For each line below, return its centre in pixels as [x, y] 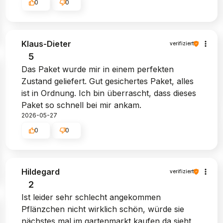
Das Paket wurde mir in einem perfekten [97, 69]
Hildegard [40, 171]
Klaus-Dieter [46, 44]
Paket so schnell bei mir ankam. [81, 105]
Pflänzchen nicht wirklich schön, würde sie [103, 209]
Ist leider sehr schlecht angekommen [91, 197]
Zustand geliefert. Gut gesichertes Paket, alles [107, 81]
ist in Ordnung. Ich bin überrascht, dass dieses [109, 93]
